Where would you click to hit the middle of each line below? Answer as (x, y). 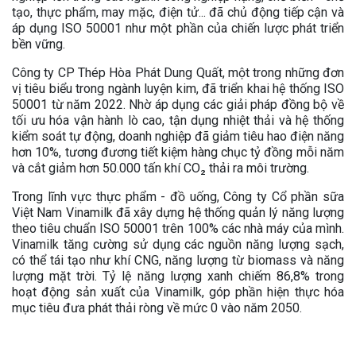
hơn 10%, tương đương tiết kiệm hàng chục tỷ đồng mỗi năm (178, 152)
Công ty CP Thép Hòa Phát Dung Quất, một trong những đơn (178, 72)
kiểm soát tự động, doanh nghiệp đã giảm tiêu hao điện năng (178, 136)
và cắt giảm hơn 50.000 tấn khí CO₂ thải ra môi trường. (161, 168)
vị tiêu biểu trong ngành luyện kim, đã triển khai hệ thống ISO (178, 88)
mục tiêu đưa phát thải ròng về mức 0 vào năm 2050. (157, 308)
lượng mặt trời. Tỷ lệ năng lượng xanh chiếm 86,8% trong (178, 276)
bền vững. (39, 44)
